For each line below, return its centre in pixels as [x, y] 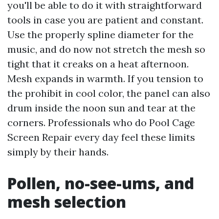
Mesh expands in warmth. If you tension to [105, 78]
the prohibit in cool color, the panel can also [109, 93]
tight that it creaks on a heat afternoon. [98, 64]
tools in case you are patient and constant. [105, 20]
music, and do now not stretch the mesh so [106, 49]
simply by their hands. [58, 152]
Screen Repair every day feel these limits [101, 137]
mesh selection [67, 202]
